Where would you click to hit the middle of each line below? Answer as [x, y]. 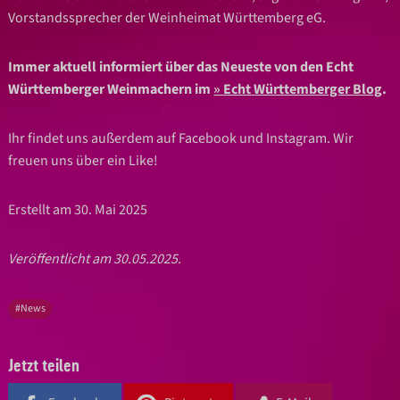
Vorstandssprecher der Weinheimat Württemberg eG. [167, 17]
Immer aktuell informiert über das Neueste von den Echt [181, 67]
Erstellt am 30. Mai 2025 [78, 209]
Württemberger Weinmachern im [111, 89]
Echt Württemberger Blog [303, 89]
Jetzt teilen [44, 365]
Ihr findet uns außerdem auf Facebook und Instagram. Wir [181, 138]
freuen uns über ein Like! [83, 160]
